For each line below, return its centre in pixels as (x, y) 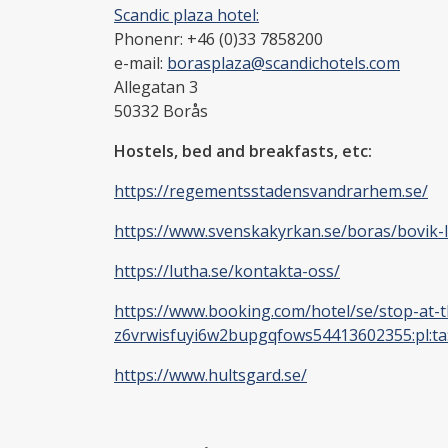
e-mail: (140, 62)
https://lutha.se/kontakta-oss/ (227, 270)
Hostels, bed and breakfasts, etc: (243, 150)
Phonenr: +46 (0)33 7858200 (218, 38)
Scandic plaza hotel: (186, 14)
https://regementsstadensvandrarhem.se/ (271, 190)
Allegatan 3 (156, 86)
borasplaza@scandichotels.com (283, 62)
